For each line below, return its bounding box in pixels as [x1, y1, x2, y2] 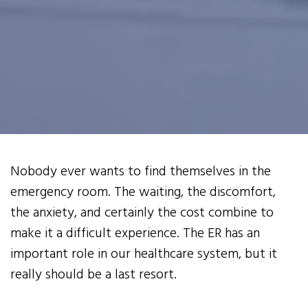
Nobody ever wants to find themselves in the [10, 161, 272, 184]
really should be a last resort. [10, 264, 177, 287]
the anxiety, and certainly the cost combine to [10, 202, 274, 225]
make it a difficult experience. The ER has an [10, 223, 261, 245]
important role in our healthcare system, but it [10, 243, 278, 266]
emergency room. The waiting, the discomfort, [10, 181, 276, 204]
